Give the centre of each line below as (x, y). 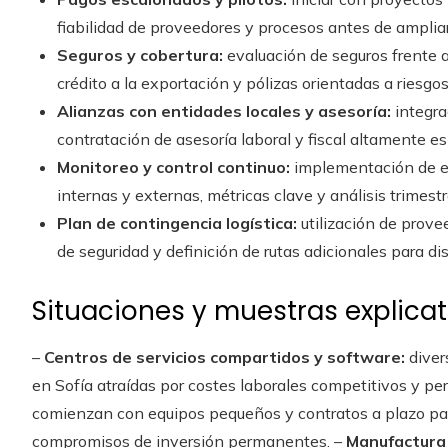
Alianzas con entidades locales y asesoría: (224, 110)
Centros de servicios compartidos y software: (224, 356)
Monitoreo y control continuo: (173, 166)
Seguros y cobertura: (140, 54)
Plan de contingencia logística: (177, 222)
